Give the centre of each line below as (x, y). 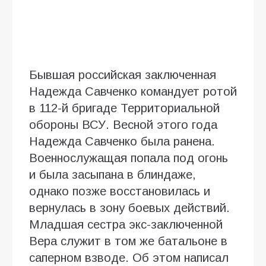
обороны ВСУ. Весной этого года (123, 124)
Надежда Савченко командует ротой (133, 91)
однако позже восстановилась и (120, 191)
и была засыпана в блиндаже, (113, 174)
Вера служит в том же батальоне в (128, 241)
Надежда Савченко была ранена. (122, 141)
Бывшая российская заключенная (123, 75)
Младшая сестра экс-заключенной (126, 224)
